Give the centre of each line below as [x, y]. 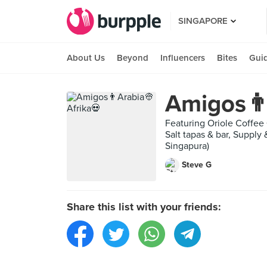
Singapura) [187, 146]
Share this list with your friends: [144, 207]
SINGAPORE [203, 21]
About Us [86, 58]
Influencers [183, 58]
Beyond [133, 58]
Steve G [197, 165]
